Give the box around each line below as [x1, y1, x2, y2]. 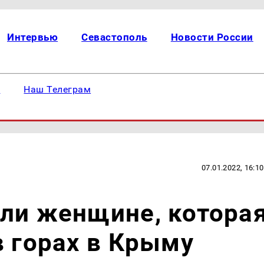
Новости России [170, 31, 253, 43]
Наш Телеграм [24, 84, 91, 95]
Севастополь [81, 31, 147, 43]
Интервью [7, 31, 58, 43]
